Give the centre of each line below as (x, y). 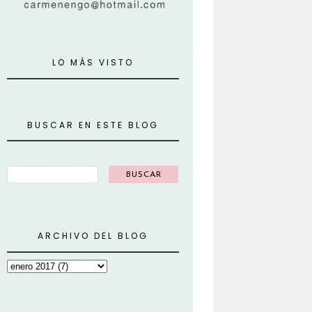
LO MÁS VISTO (93, 63)
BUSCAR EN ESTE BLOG (93, 125)
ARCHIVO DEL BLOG (93, 236)
